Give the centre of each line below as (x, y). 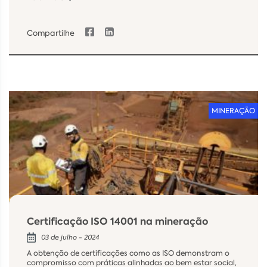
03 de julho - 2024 (70, 238)
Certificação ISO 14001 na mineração (117, 222)
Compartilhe (51, 33)
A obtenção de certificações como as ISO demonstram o (128, 254)
